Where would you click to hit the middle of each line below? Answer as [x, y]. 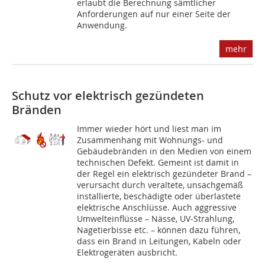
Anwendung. [102, 25]
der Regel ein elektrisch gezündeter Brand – [164, 174]
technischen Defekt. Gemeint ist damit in [158, 163]
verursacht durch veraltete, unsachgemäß [160, 185]
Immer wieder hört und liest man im [149, 129]
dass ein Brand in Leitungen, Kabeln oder [159, 241]
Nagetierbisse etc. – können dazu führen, [159, 230]
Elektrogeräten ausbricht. [127, 253]
